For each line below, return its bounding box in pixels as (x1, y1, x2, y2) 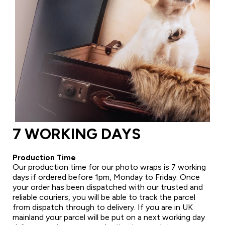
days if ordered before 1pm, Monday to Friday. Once (13, 172, 200, 182)
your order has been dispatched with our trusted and (13, 182, 203, 192)
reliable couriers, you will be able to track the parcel (13, 192, 195, 202)
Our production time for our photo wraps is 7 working (13, 162, 206, 172)
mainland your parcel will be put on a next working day (13, 212, 205, 222)
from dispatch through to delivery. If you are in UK (13, 202, 193, 212)
